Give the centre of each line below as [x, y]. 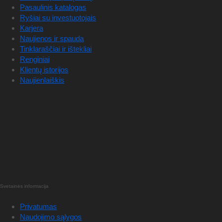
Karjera [31, 28]
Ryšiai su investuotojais [58, 18]
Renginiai [35, 59]
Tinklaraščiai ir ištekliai [56, 49]
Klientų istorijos [44, 70]
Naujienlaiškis [42, 80]
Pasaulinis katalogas [53, 7]
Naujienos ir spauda [52, 39]
